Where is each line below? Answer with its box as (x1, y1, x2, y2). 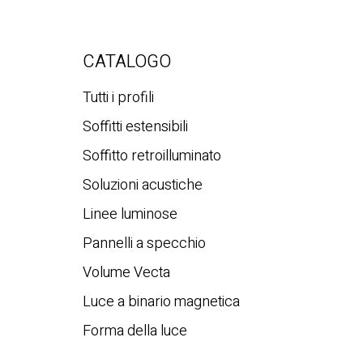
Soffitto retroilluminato (83, 144, 221, 167)
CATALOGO (83, 48, 171, 75)
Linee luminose (83, 203, 177, 225)
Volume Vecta (83, 261, 170, 284)
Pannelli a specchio (83, 232, 206, 254)
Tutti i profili (83, 86, 154, 109)
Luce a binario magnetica (83, 290, 240, 313)
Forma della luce (83, 319, 187, 342)
